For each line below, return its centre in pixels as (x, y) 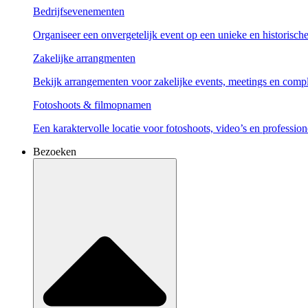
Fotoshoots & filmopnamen (92, 105)
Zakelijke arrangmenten (84, 58)
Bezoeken (55, 152)
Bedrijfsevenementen (79, 12)
